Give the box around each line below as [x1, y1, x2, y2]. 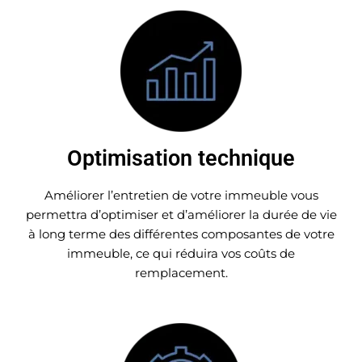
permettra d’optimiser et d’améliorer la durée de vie [25, 206, 337, 222]
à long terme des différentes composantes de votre [27, 225, 335, 242]
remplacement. [134, 264, 228, 280]
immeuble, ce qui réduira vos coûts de [67, 245, 295, 261]
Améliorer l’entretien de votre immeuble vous [44, 187, 318, 203]
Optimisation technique [67, 145, 295, 171]
